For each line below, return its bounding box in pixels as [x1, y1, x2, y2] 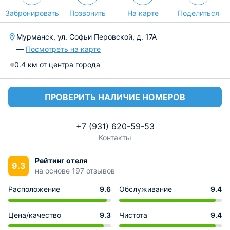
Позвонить [69, 9, 106, 17]
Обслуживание [119, 185, 172, 194]
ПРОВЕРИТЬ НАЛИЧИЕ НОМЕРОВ [45, 92, 185, 102]
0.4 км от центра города [14, 60, 100, 69]
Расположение [8, 185, 60, 194]
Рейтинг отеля [35, 156, 87, 165]
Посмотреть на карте [26, 45, 101, 53]
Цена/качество [8, 210, 61, 219]
